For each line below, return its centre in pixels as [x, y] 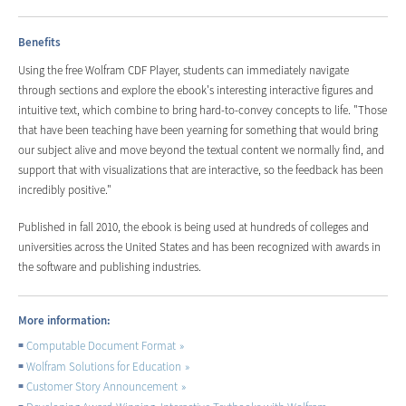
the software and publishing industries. [110, 267]
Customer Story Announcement [102, 387]
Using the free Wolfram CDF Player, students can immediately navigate [184, 70]
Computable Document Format [101, 346]
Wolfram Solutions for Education [104, 366]
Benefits [39, 42]
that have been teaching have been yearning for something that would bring [198, 130]
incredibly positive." [65, 189]
